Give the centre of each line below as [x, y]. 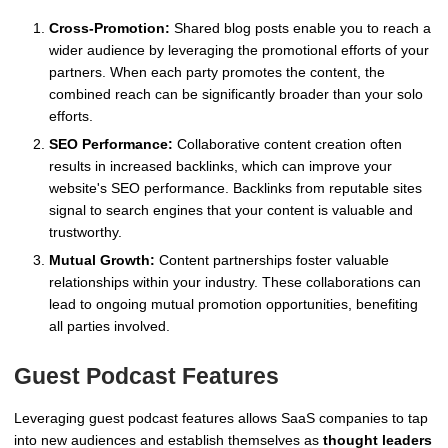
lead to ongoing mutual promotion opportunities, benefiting [233, 304]
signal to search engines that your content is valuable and [231, 210]
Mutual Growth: [102, 260]
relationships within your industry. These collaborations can [235, 282]
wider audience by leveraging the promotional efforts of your [239, 50]
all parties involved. [109, 326]
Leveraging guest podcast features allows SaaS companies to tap [221, 417]
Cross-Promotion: [109, 28]
